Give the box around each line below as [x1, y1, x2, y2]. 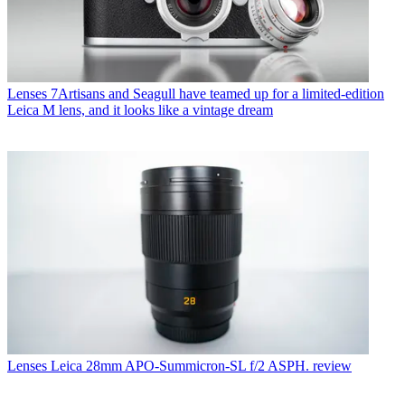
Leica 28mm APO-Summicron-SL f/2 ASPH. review [51, 358, 352, 374]
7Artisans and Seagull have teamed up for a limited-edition [51, 86, 384, 102]
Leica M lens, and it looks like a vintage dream [7, 102, 273, 118]
